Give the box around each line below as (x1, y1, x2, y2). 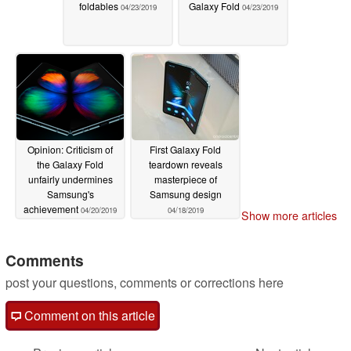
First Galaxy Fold (150, 143, 221, 157)
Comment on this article (21, 306, 155, 325)
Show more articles (241, 208, 337, 224)
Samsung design (149, 187, 222, 201)
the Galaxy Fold (37, 157, 103, 172)
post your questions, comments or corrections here (5, 273, 284, 292)
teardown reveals (148, 157, 223, 172)
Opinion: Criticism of (27, 143, 113, 157)
